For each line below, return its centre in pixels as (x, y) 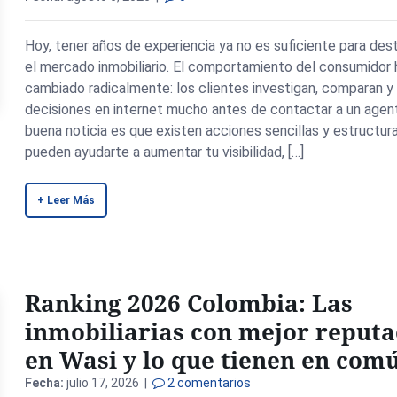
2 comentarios (208, 383)
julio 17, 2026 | (109, 383)
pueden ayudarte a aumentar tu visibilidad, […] (165, 152)
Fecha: (45, 383)
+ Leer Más (66, 200)
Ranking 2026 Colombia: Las (189, 303)
